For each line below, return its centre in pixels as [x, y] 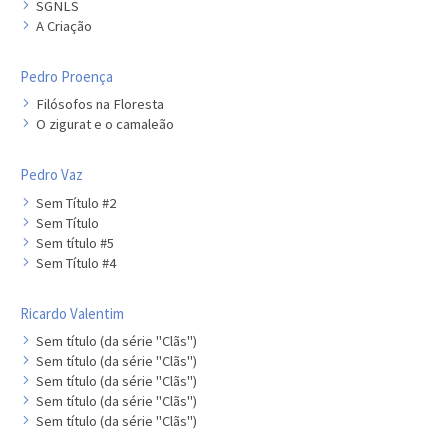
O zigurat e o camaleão [105, 124]
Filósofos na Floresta [100, 104]
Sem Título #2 [76, 202]
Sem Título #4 [76, 262]
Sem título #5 [75, 242]
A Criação [64, 25]
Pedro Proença [66, 76]
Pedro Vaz [51, 174]
